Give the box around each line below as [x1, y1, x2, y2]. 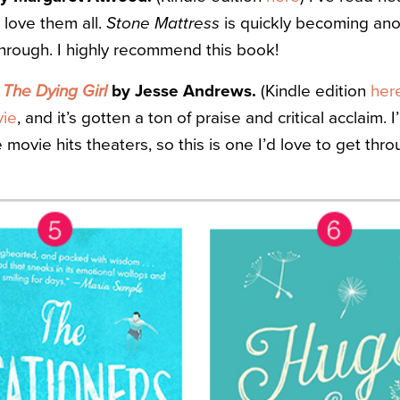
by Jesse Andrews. [112, 81, 256, 102]
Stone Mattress [106, 13, 220, 34]
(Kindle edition [256, 81, 371, 102]
